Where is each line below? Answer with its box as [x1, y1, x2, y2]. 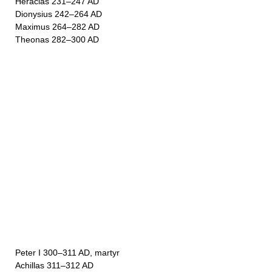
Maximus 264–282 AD [15, 22, 100, 32]
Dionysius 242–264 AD [15, 9, 102, 19]
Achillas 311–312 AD [15, 260, 93, 270]
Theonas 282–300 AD [15, 35, 99, 44]
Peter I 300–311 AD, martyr [15, 248, 120, 257]
